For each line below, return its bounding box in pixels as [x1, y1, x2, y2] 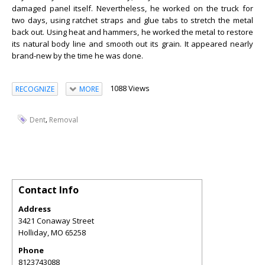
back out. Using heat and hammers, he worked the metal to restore [12, 27, 253, 37]
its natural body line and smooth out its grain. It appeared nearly [12, 38, 253, 49]
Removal [49, 114, 78, 125]
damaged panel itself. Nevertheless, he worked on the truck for [12, 3, 253, 14]
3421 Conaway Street [18, 215, 94, 226]
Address [18, 203, 51, 214]
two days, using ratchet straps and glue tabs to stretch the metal [12, 15, 253, 25]
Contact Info [18, 183, 79, 196]
